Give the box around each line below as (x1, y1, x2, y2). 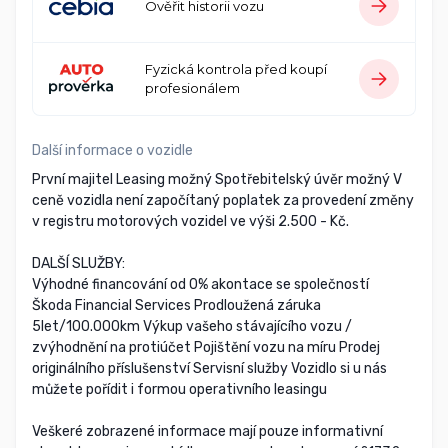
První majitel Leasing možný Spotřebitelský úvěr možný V (32, 171, 402, 189)
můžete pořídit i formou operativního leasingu (32, 381, 327, 399)
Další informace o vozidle (32, 142, 193, 160)
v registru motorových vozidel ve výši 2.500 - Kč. (32, 213, 349, 231)
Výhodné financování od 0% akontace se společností (32, 276, 369, 294)
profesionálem (145, 80, 240, 97)
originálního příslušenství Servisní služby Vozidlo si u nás (32, 360, 387, 378)
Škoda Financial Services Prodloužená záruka (32, 297, 321, 315)
